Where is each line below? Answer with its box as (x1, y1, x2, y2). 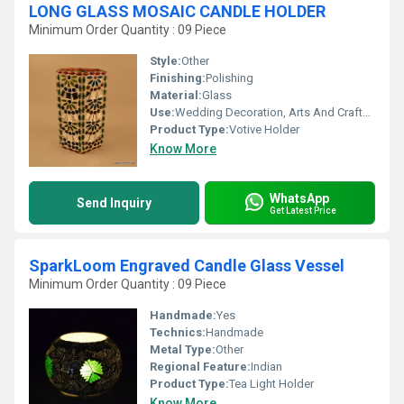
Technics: (150, 326, 206, 339)
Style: (150, 54, 181, 68)
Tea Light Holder (229, 377, 314, 390)
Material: (150, 88, 202, 102)
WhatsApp (270, 190, 329, 206)
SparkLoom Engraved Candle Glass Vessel (29, 256, 344, 275)
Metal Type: (150, 343, 216, 356)
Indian (251, 360, 282, 373)
